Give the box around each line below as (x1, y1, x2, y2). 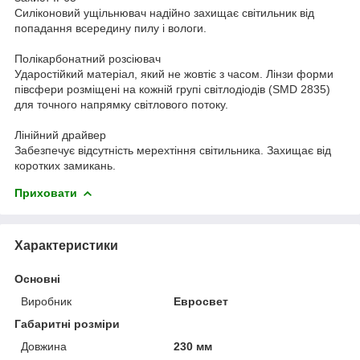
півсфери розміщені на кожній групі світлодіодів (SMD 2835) (14, 82, 330, 96)
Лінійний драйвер (14, 128, 106, 141)
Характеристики (14, 238, 118, 252)
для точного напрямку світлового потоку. (14, 97, 228, 111)
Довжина (21, 339, 67, 353)
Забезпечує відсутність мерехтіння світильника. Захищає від (14, 143, 331, 157)
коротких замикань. (14, 158, 116, 172)
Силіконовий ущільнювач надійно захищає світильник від (14, 6, 314, 19)
